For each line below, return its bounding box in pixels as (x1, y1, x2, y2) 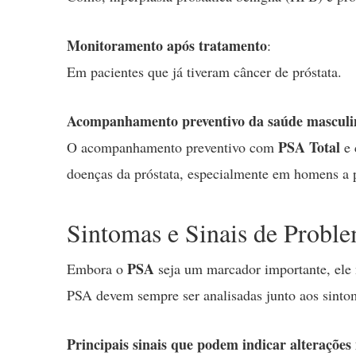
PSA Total (278, 136, 340, 157)
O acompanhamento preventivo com (67, 137, 278, 157)
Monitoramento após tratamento (67, 34, 267, 56)
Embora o (67, 259, 127, 279)
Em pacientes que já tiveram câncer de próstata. (67, 61, 342, 81)
